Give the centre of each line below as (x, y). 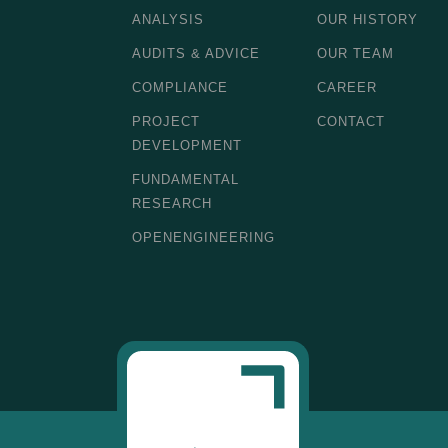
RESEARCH (172, 203)
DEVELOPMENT (187, 145)
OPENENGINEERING (203, 237)
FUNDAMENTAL (185, 179)
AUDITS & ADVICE (196, 53)
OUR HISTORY (367, 19)
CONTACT (351, 121)
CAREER (347, 87)
